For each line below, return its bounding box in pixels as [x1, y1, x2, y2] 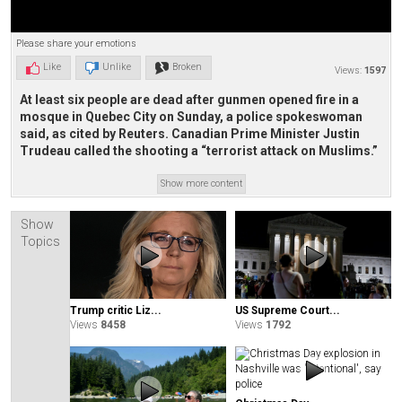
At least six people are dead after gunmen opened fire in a [20, 92, 359, 108]
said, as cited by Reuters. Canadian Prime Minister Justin [20, 127, 360, 142]
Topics [21, 234, 60, 249]
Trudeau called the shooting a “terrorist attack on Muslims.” [20, 144, 378, 159]
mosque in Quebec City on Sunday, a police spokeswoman [20, 109, 363, 125]
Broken [172, 61, 202, 74]
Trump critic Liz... [70, 304, 162, 318]
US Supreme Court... [235, 304, 340, 318]
